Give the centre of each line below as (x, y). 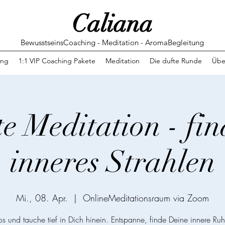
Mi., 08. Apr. (42, 198)
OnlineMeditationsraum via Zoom (146, 198)
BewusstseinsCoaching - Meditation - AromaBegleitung (112, 42)
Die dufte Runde (176, 61)
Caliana (112, 24)
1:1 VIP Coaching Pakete (57, 61)
